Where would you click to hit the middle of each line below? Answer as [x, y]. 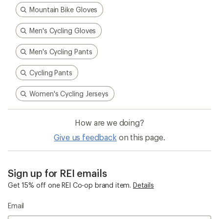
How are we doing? [109, 122]
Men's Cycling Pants [61, 52]
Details [143, 185]
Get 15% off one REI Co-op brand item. [70, 185]
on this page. [142, 137]
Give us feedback [85, 137]
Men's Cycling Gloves [63, 31]
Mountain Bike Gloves [64, 10]
